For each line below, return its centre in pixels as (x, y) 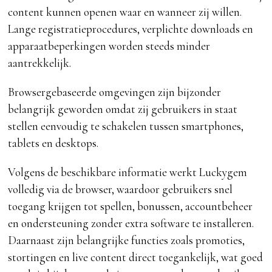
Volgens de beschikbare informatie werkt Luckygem (128, 172)
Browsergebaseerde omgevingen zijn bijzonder (115, 92)
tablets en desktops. (53, 143)
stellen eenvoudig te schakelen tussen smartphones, (126, 126)
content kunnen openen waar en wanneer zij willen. (125, 12)
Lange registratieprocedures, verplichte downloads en (131, 29)
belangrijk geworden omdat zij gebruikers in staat (123, 109)
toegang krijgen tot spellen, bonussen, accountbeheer (131, 206)
